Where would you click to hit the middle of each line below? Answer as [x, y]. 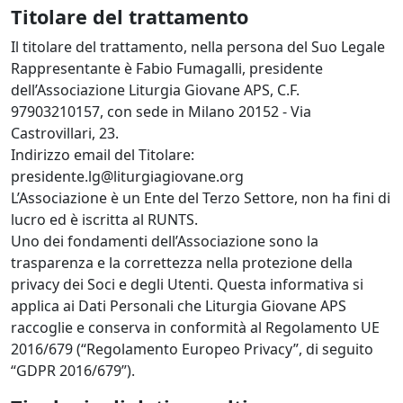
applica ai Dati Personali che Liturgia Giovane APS [179, 306]
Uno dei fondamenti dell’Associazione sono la [165, 242]
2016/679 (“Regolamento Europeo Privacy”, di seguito [192, 349]
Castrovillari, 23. [65, 134]
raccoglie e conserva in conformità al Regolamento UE [195, 328]
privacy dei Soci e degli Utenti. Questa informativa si [187, 285]
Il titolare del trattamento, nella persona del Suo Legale [198, 47]
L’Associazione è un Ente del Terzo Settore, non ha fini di [201, 198]
